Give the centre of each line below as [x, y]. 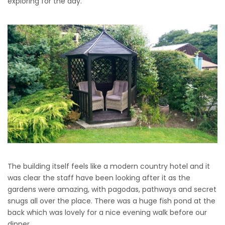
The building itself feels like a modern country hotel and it [109, 166]
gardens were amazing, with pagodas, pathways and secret [112, 189]
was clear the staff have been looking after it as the [99, 178]
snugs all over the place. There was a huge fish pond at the [111, 201]
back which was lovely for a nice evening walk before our [107, 212]
